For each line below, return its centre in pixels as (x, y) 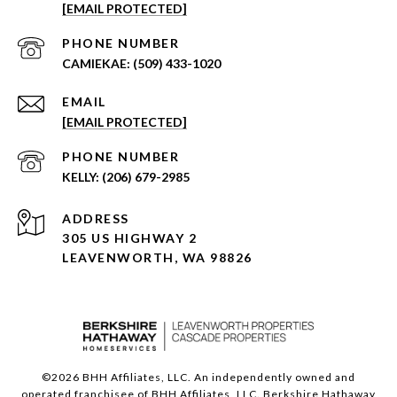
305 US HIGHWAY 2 (129, 238)
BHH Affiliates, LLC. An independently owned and (218, 377)
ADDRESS (96, 218)
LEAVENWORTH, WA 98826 (157, 257)
